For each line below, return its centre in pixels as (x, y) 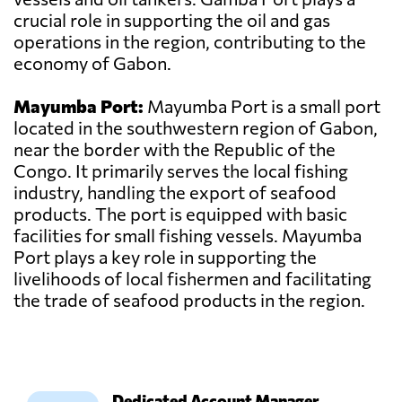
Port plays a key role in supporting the (165, 257)
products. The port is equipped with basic (180, 214)
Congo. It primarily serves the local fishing (181, 171)
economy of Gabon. (92, 63)
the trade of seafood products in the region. (189, 300)
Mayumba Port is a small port (262, 106)
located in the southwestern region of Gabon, (196, 128)
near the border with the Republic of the (175, 149)
